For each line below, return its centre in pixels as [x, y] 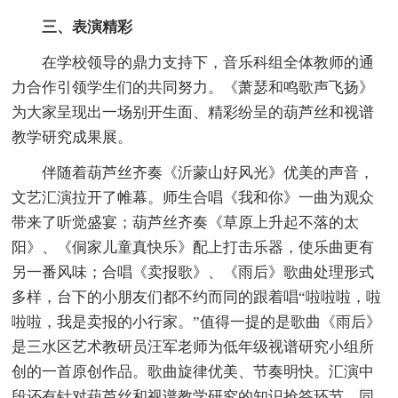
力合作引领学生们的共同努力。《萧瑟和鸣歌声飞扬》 [193, 87]
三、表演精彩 [88, 27]
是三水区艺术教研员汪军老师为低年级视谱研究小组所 [193, 346]
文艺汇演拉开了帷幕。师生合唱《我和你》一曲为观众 [193, 197]
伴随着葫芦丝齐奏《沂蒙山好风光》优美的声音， [193, 172]
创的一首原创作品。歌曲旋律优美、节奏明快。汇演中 [193, 371]
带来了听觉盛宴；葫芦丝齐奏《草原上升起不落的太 [186, 222]
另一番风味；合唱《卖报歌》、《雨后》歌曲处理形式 [193, 272]
